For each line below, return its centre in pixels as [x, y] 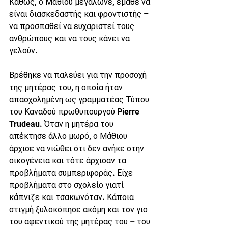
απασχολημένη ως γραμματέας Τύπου [80, 99]
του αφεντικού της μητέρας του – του [81, 222]
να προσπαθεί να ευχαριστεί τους [73, 26]
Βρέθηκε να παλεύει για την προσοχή [79, 75]
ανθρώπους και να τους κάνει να [70, 38]
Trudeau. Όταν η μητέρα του [62, 124]
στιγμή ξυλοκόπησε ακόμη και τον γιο [79, 209]
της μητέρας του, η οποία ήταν [67, 87]
